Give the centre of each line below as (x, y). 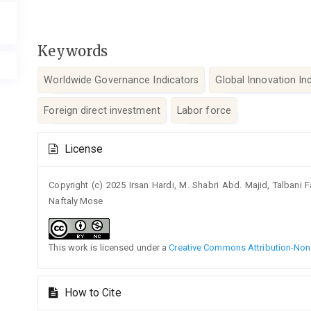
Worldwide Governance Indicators (121, 80)
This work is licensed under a (109, 247)
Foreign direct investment (102, 111)
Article (61, 138)
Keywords (73, 51)
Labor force (204, 111)
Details (62, 153)
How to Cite (91, 293)
